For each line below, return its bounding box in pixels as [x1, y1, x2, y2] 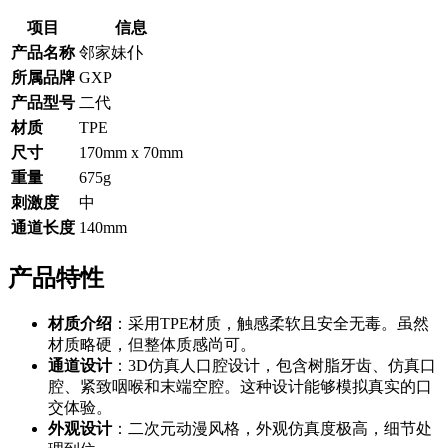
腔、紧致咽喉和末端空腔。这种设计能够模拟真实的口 [48, 378, 432, 396]
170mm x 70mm [79, 144, 183, 162]
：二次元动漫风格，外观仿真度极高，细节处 [112, 420, 432, 438]
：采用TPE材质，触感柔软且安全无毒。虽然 [112, 315, 429, 333]
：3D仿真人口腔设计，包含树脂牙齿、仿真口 [112, 357, 436, 375]
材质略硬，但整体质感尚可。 [48, 336, 256, 354]
